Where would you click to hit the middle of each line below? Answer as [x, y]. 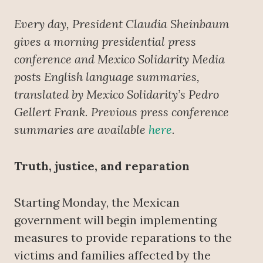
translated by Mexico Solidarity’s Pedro [117, 95]
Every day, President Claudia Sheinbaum [122, 24]
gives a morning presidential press [105, 42]
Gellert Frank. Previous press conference [122, 112]
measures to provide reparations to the [123, 238]
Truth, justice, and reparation [102, 166]
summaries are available [81, 130]
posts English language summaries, [107, 77]
